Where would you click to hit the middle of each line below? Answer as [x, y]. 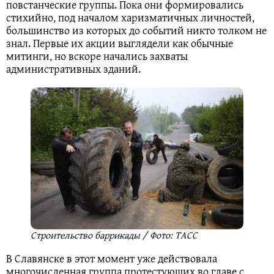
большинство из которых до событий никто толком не [136, 31]
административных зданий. [73, 69]
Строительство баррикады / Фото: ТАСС [114, 235]
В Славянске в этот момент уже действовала [112, 259]
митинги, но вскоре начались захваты [97, 56]
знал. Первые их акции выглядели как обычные [120, 43]
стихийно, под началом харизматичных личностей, [130, 18]
